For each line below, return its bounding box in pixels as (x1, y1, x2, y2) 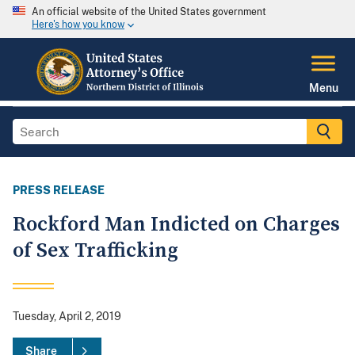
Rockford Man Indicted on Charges (13, 212, 340, 239)
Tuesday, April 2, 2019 (13, 310, 121, 323)
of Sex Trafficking (13, 238, 178, 265)
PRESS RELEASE (13, 184, 105, 197)
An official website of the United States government (32, 6, 266, 17)
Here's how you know (32, 19, 124, 31)
